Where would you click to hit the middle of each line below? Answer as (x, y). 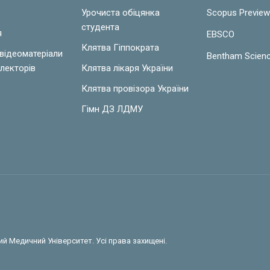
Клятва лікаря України (127, 68)
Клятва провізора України (135, 88)
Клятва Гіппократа (120, 47)
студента (100, 27)
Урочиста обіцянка (120, 12)
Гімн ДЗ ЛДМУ (112, 109)
